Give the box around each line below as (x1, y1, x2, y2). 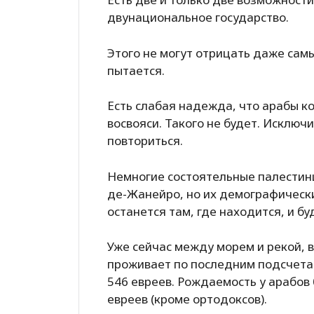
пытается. (107, 62, 165, 78)
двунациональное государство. (107, 9, 289, 26)
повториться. (107, 132, 183, 149)
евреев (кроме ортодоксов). (107, 291, 267, 308)
